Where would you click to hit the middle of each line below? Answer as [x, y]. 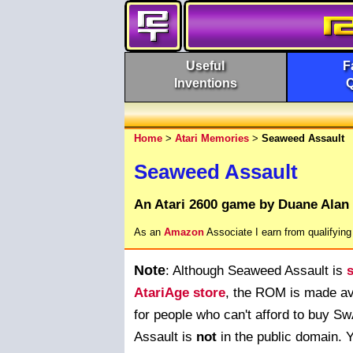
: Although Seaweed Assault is [256, 270]
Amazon [184, 232]
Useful [206, 65]
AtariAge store [180, 292]
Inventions [205, 83]
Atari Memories [212, 138]
